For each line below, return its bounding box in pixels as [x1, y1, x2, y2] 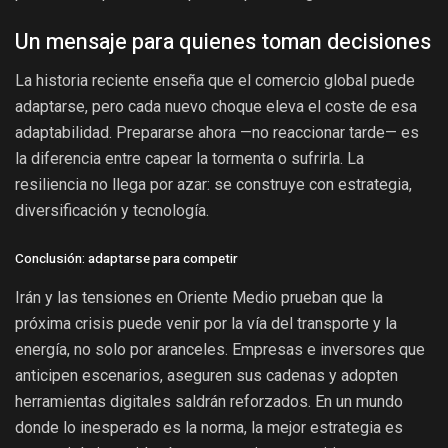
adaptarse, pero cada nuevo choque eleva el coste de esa [15, 96, 417, 116]
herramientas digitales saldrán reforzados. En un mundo [15, 392, 403, 412]
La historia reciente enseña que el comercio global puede [15, 70, 415, 90]
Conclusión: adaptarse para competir [15, 248, 238, 269]
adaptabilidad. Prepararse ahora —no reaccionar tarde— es [15, 122, 419, 142]
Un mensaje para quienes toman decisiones [15, 26, 431, 59]
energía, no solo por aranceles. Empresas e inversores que [15, 340, 425, 360]
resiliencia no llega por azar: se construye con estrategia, [15, 174, 412, 194]
